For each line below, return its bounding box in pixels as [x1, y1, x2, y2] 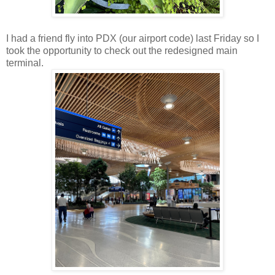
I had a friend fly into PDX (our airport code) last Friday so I [6, 33, 259, 44]
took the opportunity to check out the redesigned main [6, 45, 238, 56]
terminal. [6, 58, 44, 69]
